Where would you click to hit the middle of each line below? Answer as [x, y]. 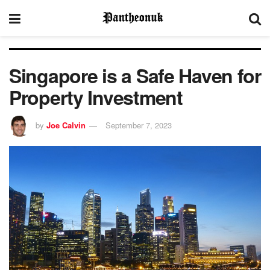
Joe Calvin [66, 125]
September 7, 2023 [139, 125]
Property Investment [96, 97]
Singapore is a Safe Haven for [135, 75]
